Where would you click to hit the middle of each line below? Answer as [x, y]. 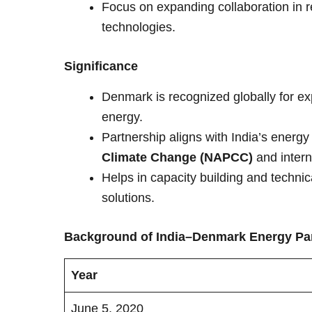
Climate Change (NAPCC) [177, 158]
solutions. [128, 198]
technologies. [139, 27]
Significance [101, 66]
